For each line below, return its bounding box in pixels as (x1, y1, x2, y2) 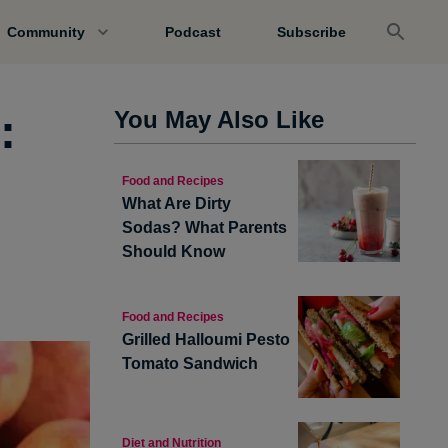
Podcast (164, 24, 221, 40)
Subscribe (276, 24, 346, 40)
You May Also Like (114, 106, 324, 133)
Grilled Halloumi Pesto (122, 331, 290, 348)
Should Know (122, 243, 225, 260)
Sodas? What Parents (122, 219, 287, 236)
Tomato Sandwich (122, 355, 258, 372)
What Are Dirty (122, 195, 231, 212)
